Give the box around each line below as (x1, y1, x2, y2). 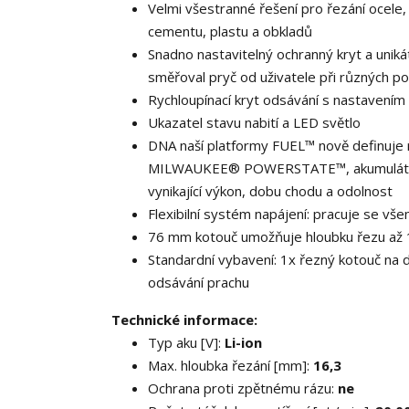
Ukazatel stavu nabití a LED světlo (148, 113, 361, 131)
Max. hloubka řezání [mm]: (148, 356, 313, 374)
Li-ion (225, 333, 262, 351)
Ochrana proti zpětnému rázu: (148, 379, 338, 397)
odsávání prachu (148, 273, 249, 291)
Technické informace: (111, 310, 257, 329)
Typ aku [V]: (148, 333, 225, 351)
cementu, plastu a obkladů (148, 22, 312, 40)
